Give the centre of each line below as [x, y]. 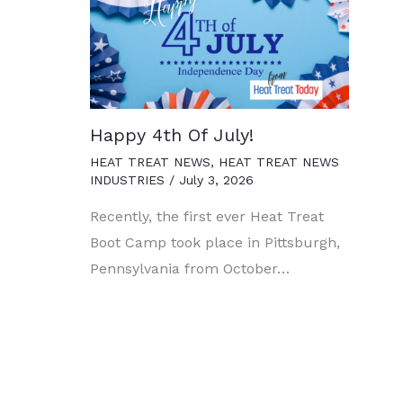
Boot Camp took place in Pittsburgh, [215, 242]
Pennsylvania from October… [190, 268]
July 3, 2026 [216, 179]
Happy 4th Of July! [172, 134]
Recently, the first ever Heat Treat [207, 216]
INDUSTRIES [127, 179]
